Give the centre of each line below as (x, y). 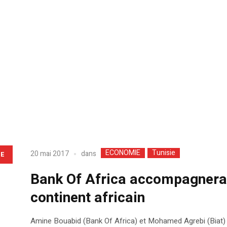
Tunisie (163, 153)
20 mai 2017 (49, 154)
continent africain (87, 198)
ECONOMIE (123, 153)
